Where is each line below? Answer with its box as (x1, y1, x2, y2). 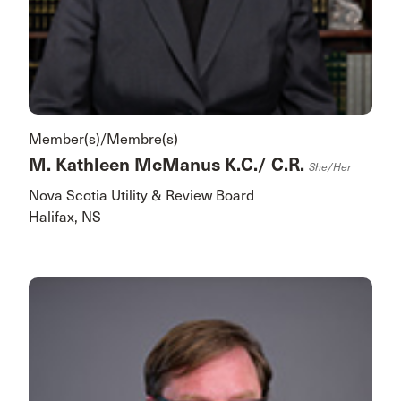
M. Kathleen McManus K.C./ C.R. (29, 154, 309, 176)
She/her (309, 161, 351, 174)
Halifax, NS (29, 209, 101, 226)
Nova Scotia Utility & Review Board (29, 187, 254, 204)
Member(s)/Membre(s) (29, 131, 178, 148)
